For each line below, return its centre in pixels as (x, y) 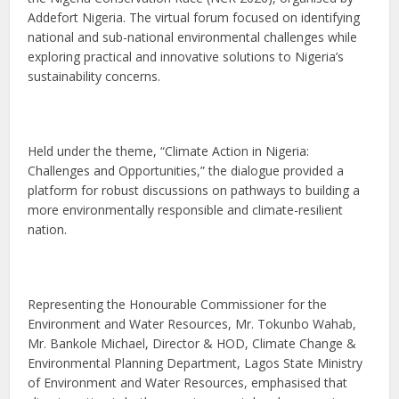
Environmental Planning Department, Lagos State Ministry (195, 362)
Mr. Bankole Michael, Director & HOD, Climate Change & (192, 343)
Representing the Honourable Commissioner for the (178, 304)
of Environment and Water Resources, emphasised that (188, 382)
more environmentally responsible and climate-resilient (186, 209)
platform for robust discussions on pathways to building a (194, 190)
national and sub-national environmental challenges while (193, 37)
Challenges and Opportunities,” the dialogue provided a (186, 170)
